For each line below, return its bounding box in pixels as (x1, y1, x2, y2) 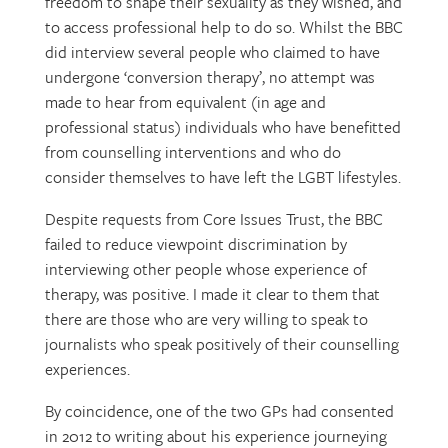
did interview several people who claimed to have (44, 40, 380, 64)
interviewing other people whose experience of (44, 257, 367, 281)
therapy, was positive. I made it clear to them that (44, 282, 380, 306)
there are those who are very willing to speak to (44, 307, 368, 331)
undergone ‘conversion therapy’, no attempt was (44, 65, 375, 89)
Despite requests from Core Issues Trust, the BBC (44, 207, 383, 231)
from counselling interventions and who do (44, 140, 341, 164)
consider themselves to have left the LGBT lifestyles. (44, 165, 401, 189)
